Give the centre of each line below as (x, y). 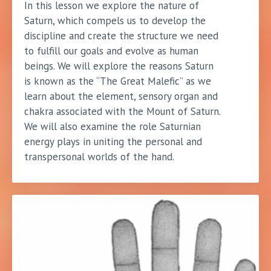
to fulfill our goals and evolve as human (111, 51)
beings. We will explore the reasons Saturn (119, 66)
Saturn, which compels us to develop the (115, 20)
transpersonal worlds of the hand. (99, 156)
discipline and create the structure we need (121, 35)
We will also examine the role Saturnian (113, 126)
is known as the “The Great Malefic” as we (118, 81)
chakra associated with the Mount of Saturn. (122, 111)
